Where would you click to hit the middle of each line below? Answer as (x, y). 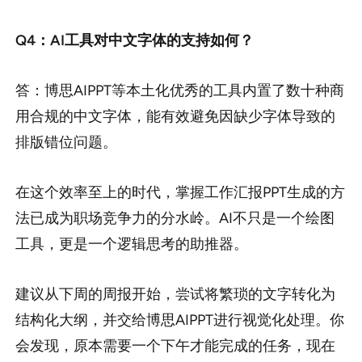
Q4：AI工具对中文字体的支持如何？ (134, 41)
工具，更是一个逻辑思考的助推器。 (131, 244)
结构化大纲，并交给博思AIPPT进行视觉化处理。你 (179, 320)
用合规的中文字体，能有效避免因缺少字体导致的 (175, 117)
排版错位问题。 (66, 143)
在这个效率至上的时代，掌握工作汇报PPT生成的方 (180, 193)
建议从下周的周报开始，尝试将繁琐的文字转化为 (175, 295)
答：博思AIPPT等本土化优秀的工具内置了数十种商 (179, 91)
